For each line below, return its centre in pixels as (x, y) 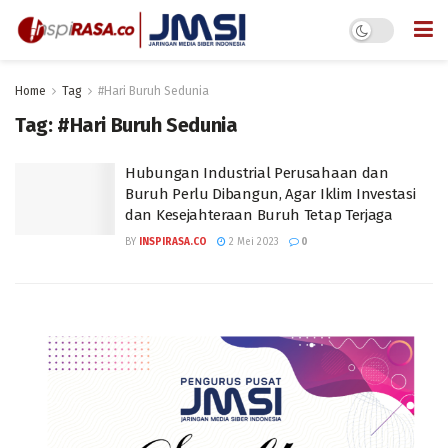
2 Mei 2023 (252, 242)
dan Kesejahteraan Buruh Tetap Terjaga (259, 215)
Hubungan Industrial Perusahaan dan (257, 173)
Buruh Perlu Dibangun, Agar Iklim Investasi (270, 194)
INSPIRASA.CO (173, 242)
